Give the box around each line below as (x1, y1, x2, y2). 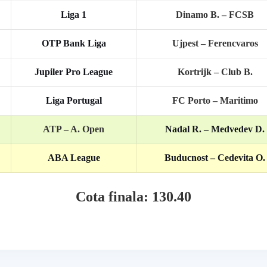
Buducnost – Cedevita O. (164, 152, 265, 163)
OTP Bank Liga (41, 38, 106, 48)
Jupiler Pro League (35, 66, 113, 77)
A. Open (70, 123, 104, 134)
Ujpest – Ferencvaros (172, 38, 258, 48)
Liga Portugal (45, 95, 102, 105)
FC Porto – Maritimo (172, 95, 258, 105)
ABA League (47, 152, 100, 163)
